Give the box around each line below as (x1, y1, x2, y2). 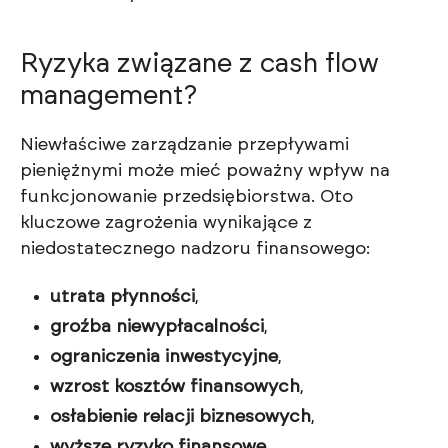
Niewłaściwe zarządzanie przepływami (20, 136, 349, 155)
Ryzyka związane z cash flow (20, 50, 379, 78)
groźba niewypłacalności (50, 318, 264, 337)
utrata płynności (50, 288, 195, 307)
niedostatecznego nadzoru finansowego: (20, 240, 370, 259)
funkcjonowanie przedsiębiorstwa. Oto (20, 188, 353, 207)
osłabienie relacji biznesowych (50, 408, 311, 427)
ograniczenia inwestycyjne (50, 348, 278, 367)
